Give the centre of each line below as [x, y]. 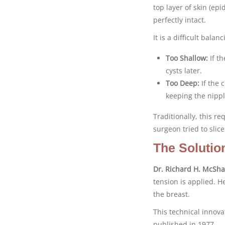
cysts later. [184, 70]
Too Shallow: [187, 58]
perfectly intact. [180, 20]
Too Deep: [183, 83]
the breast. [172, 194]
